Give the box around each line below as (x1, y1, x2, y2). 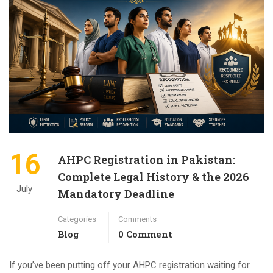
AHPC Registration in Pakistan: (58, 152, 235, 168)
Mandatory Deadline (58, 186, 174, 202)
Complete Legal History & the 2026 (58, 169, 249, 185)
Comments (118, 214, 157, 224)
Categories (58, 214, 96, 224)
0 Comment (118, 228, 172, 241)
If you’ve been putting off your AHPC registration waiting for (9, 260, 250, 271)
